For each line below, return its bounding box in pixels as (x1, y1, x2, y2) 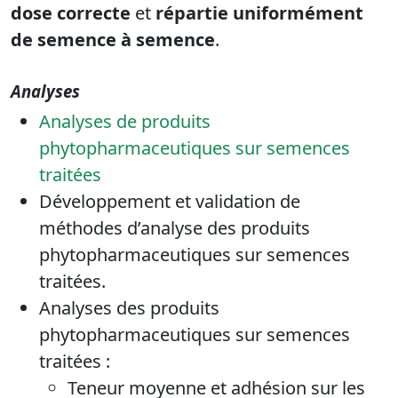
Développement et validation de (39, 189, 300, 214)
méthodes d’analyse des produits (39, 216, 310, 241)
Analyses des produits (39, 296, 219, 321)
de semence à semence (11, 28, 215, 52)
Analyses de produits (39, 109, 211, 134)
